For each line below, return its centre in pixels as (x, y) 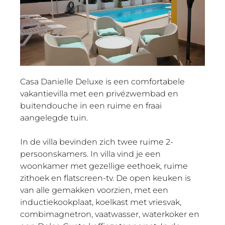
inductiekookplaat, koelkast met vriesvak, (101, 202)
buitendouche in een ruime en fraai (91, 105)
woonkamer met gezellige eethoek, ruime (104, 166)
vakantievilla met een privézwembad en (99, 93)
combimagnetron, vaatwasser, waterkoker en (110, 214)
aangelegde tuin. (54, 118)
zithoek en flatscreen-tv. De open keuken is (105, 178)
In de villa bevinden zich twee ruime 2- (97, 142)
